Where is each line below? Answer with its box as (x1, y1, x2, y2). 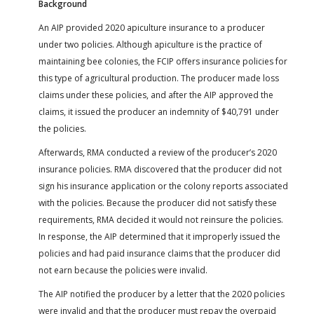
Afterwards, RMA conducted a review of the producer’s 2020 (39, 146, 277, 158)
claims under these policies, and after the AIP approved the (39, 88, 273, 101)
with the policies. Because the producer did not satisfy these (39, 196, 277, 209)
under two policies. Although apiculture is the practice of (39, 38, 262, 50)
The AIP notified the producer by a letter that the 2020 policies (39, 287, 285, 300)
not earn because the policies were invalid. (39, 264, 207, 276)
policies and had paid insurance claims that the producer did (39, 247, 280, 259)
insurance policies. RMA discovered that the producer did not (39, 163, 282, 175)
